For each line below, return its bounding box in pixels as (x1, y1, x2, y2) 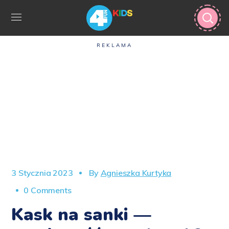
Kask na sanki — (11, 203, 152, 226)
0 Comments (24, 185, 72, 195)
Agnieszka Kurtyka (100, 168, 172, 178)
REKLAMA (97, 42, 132, 49)
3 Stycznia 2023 (11, 168, 73, 178)
